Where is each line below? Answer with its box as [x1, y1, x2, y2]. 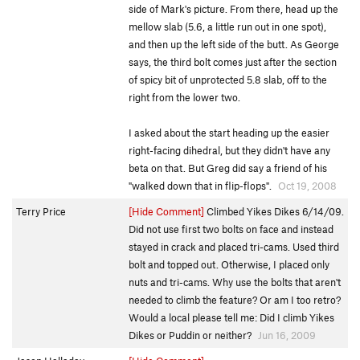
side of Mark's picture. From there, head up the [129, 2, 338, 15]
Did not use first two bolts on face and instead [129, 223, 333, 235]
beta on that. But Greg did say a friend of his [129, 162, 327, 174]
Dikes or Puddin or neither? [129, 329, 254, 342]
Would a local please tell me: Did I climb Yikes [129, 311, 334, 324]
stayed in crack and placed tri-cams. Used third [129, 240, 339, 253]
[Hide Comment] [129, 205, 204, 218]
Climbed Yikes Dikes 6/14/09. [204, 205, 344, 218]
